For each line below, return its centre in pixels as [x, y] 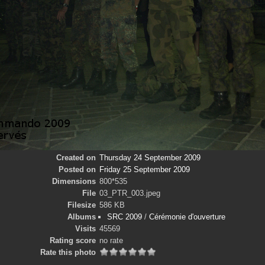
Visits [85, 229]
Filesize [81, 205]
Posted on [77, 169]
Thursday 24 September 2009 [150, 158]
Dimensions [74, 181]
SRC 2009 [124, 217]
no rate [111, 240]
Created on [76, 158]
